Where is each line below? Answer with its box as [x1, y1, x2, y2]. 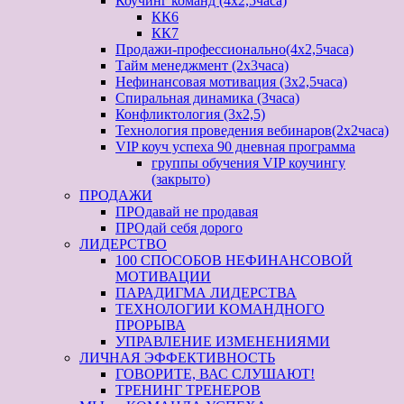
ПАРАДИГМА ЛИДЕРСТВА [115, 285, 297, 301]
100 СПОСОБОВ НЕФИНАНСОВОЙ [115, 252, 353, 269]
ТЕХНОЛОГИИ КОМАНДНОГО [115, 301, 325, 317]
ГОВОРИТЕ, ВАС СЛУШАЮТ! [115, 366, 315, 382]
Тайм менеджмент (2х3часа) [115, 58, 289, 74]
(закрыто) [151, 171, 210, 188]
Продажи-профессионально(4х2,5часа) [115, 41, 353, 58]
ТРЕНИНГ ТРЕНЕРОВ [115, 382, 261, 399]
